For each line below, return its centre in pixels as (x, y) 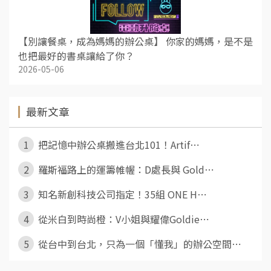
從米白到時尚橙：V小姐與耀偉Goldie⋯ (122, 219)
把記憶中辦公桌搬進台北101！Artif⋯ (118, 144)
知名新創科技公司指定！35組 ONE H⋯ (121, 194)
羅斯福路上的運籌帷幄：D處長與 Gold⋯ (125, 169)
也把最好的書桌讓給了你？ (76, 55)
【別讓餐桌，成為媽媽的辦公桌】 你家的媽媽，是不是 (135, 41)
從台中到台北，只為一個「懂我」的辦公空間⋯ (139, 243)
